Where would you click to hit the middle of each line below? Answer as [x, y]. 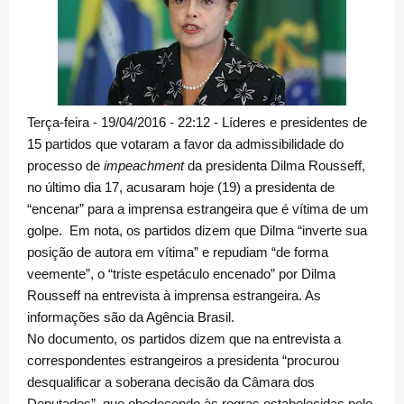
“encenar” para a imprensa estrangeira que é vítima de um [198, 209]
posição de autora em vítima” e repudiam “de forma [178, 252]
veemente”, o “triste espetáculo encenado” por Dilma [181, 274]
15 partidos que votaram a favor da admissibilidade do [185, 144]
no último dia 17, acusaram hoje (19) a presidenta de [181, 187]
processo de [65, 165]
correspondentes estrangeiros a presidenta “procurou [183, 360]
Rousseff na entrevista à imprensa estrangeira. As [174, 295]
